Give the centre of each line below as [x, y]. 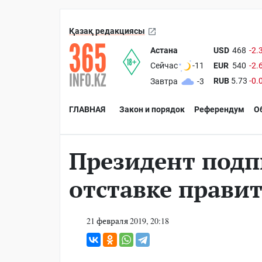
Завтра [164, 82]
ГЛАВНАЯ [87, 109]
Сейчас [164, 66]
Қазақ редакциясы [107, 31]
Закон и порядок [152, 109]
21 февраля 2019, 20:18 [128, 220]
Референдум [219, 109]
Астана [164, 50]
